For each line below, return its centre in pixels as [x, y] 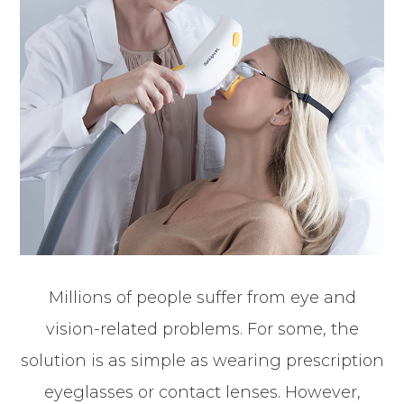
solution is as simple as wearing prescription [202, 360]
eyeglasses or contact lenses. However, [202, 392]
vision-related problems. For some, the [202, 329]
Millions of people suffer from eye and [202, 297]
